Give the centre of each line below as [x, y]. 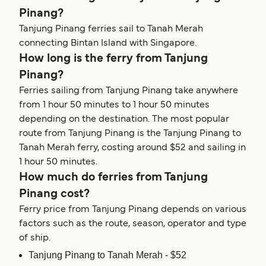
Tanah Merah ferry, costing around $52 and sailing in [132, 148]
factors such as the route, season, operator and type [133, 224]
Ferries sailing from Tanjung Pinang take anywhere [129, 91]
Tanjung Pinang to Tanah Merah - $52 [107, 255]
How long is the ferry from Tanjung [113, 59]
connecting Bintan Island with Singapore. [108, 44]
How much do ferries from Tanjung [113, 178]
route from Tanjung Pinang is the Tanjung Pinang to [130, 134]
